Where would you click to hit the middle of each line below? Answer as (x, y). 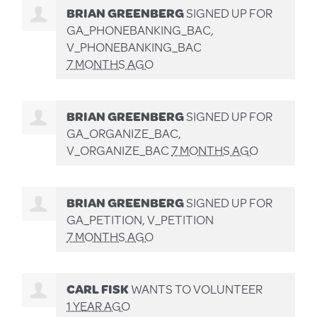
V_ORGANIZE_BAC (119, 150)
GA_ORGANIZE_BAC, (124, 133)
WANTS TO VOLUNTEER (196, 289)
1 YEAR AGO (99, 306)
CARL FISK (98, 289)
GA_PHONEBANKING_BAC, (140, 30)
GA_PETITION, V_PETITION (140, 220)
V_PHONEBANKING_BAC (134, 47)
